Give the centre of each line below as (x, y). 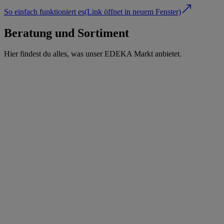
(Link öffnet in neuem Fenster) (133, 11)
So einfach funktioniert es (44, 11)
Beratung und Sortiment (66, 33)
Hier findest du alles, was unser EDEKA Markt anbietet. (93, 54)
